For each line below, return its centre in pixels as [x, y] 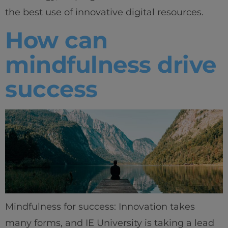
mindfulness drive [111, 64]
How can [56, 40]
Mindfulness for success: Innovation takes [100, 207]
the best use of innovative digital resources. [104, 12]
